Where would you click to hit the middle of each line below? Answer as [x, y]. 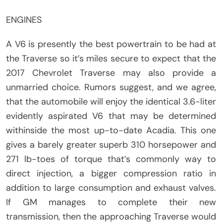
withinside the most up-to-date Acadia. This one [111, 131]
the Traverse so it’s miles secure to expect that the [111, 59]
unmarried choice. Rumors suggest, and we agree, [111, 87]
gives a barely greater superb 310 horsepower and [111, 145]
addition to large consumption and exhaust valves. [111, 188]
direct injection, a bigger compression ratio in [111, 174]
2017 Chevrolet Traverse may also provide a [111, 73]
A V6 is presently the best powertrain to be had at [111, 44]
